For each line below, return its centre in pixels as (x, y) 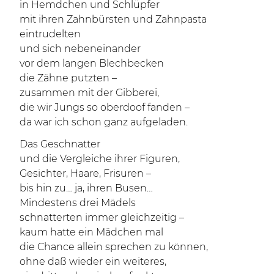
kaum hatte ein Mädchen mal (91, 232)
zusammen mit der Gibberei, (89, 93)
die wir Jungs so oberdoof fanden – (105, 107)
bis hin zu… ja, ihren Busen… (86, 188)
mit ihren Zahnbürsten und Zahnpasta (113, 19)
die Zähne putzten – (68, 78)
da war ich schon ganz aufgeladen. (104, 122)
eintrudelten (50, 34)
